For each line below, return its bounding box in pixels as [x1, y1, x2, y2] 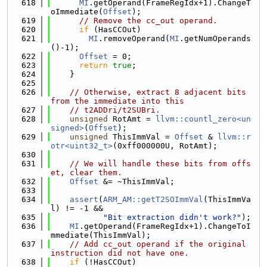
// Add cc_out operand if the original [70, 240, 246, 249]
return [79, 61, 108, 70]
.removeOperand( [98, 34, 170, 43]
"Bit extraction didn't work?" [103, 213, 241, 222]
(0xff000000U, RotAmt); [113, 141, 218, 150]
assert [70, 195, 98, 204]
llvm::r [218, 132, 251, 141]
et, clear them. [51, 168, 122, 177]
